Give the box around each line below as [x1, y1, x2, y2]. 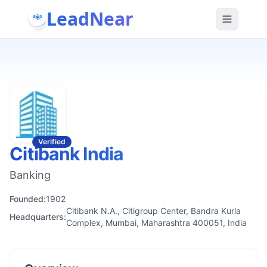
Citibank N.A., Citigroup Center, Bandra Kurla [66, 206, 241, 216]
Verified [38, 137, 66, 146]
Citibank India [10, 143, 123, 164]
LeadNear [46, 6, 133, 31]
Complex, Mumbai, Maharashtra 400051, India [66, 218, 247, 228]
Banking [10, 169, 51, 181]
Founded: [10, 194, 46, 204]
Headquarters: [10, 212, 66, 222]
